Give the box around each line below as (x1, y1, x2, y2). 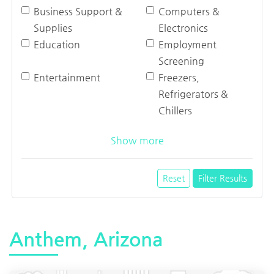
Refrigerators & (158, 88, 228, 100)
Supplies (34, 22, 72, 34)
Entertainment (34, 72, 100, 84)
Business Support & (34, 6, 122, 18)
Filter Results (198, 173, 247, 183)
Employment (158, 39, 217, 51)
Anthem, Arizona (9, 228, 163, 251)
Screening (158, 55, 204, 67)
